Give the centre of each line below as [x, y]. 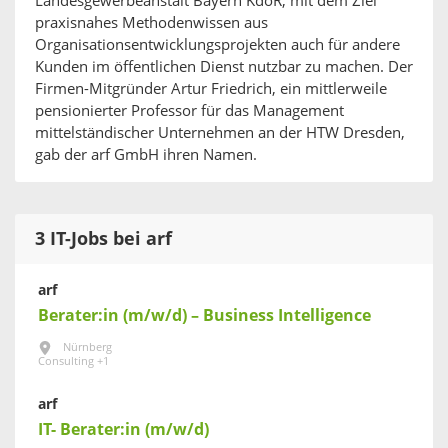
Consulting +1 [73, 361]
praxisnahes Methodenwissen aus [151, 23]
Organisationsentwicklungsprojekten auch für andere [217, 45]
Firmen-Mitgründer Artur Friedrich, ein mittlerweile [211, 89]
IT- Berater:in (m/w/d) [123, 429]
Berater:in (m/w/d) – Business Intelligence [204, 315]
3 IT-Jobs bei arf [103, 239]
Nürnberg [87, 348]
